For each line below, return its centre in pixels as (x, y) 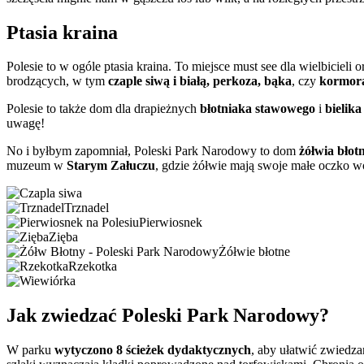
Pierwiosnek (171, 223)
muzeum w (37, 166)
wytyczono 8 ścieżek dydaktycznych (153, 350)
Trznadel (87, 208)
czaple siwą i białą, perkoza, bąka (200, 81)
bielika (343, 109)
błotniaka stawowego (258, 109)
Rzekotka (93, 266)
